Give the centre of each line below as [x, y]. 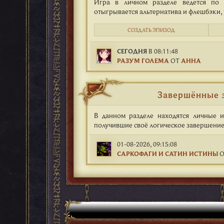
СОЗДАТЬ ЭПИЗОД [151, 30]
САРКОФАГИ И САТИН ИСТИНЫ [167, 153]
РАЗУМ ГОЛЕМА [143, 60]
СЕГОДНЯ [132, 51]
